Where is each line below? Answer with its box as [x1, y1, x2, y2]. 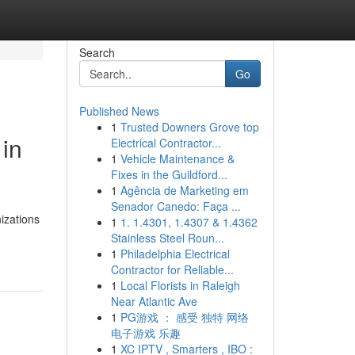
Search [78, 44, 115, 60]
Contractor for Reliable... [110, 261, 234, 277]
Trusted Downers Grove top [120, 119, 259, 135]
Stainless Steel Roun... [110, 230, 224, 246]
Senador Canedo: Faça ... [110, 198, 241, 214]
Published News [78, 103, 159, 119]
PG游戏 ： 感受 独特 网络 [120, 309, 249, 325]
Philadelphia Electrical [120, 246, 230, 261]
